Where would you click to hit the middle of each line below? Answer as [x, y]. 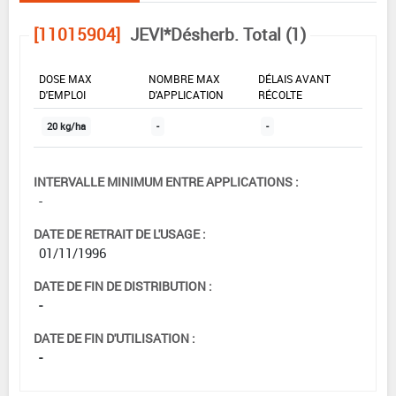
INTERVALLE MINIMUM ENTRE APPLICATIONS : [166, 181]
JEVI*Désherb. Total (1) [218, 34]
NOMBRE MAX [184, 78]
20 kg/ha [66, 126]
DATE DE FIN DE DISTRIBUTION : [123, 286]
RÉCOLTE [280, 94]
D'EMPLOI [62, 94]
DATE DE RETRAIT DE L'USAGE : [120, 233]
